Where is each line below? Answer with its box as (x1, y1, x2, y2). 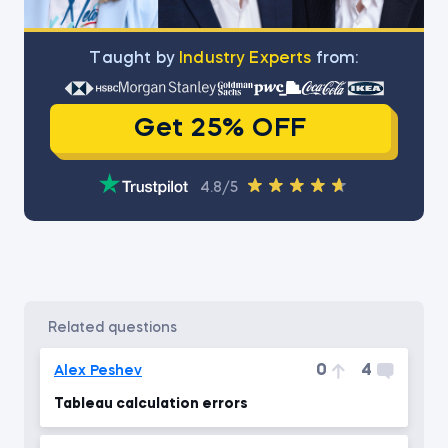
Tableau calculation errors (54, 397, 248, 411)
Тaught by (89, 51, 180, 67)
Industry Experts (179, 51, 312, 67)
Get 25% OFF (134, 115, 307, 142)
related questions (57, 321, 177, 335)
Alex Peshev (54, 364, 142, 378)
